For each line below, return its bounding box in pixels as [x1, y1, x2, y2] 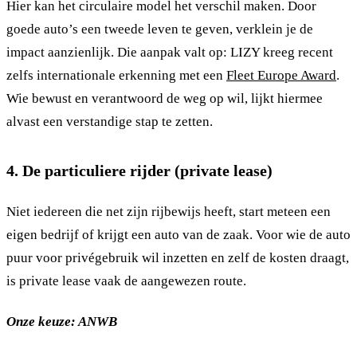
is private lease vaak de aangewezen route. [6, 273, 246, 288]
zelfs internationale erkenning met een [6, 67, 226, 83]
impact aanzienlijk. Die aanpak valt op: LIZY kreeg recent [6, 44, 333, 60]
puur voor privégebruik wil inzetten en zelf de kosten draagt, [6, 249, 349, 265]
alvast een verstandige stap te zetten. [6, 113, 213, 129]
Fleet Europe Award [226, 67, 336, 83]
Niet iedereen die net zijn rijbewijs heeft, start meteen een [6, 203, 331, 219]
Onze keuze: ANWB [6, 314, 117, 330]
